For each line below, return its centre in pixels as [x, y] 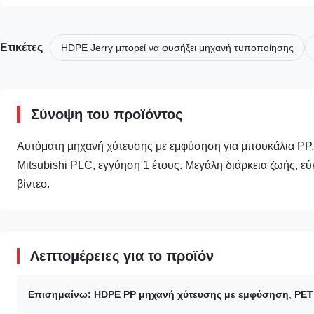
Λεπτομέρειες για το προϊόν [122, 256]
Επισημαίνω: [60, 295]
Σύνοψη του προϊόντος [107, 115]
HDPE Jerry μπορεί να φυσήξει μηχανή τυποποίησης [177, 48]
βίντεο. [33, 184]
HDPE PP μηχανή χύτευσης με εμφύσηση [191, 295]
